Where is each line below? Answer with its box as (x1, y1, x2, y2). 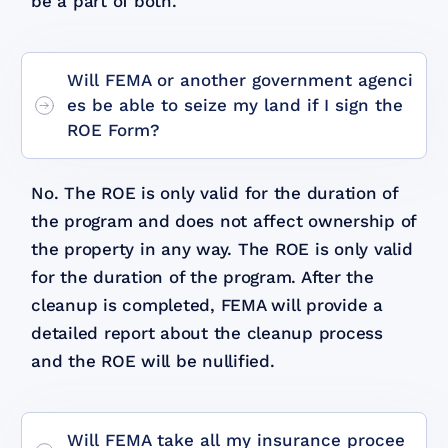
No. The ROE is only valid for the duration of (31, 182, 398, 203)
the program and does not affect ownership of (31, 210, 417, 231)
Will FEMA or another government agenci (67, 69, 414, 90)
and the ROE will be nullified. (31, 350, 275, 371)
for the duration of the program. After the (31, 266, 374, 287)
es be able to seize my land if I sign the (67, 94, 404, 115)
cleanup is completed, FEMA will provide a (31, 294, 383, 315)
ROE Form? (67, 119, 161, 140)
